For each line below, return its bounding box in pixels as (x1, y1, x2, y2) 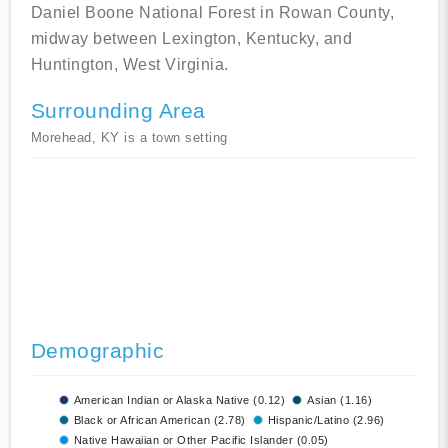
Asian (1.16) (307, 394, 372, 407)
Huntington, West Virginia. (30, 56, 229, 74)
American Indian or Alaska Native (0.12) (73, 394, 285, 407)
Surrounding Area (30, 99, 206, 123)
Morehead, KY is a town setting (30, 130, 228, 146)
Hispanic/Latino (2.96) (267, 414, 385, 427)
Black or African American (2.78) (73, 414, 246, 427)
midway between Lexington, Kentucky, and (30, 30, 352, 48)
